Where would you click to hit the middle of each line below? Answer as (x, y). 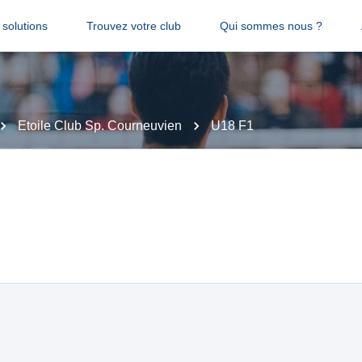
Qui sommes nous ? (271, 26)
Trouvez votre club (133, 26)
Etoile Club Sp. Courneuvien (100, 126)
